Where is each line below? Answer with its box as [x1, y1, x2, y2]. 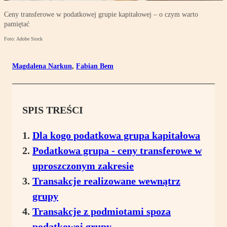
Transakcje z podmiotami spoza [32, 206, 171, 217]
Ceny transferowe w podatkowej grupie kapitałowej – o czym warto [4, 11, 198, 19]
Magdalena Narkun [12, 62, 72, 70]
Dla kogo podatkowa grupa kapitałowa [32, 130, 200, 141]
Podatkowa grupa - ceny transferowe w [32, 145, 202, 157]
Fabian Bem [76, 62, 113, 70]
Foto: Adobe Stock [4, 36, 43, 42]
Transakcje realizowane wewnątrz [32, 175, 180, 187]
